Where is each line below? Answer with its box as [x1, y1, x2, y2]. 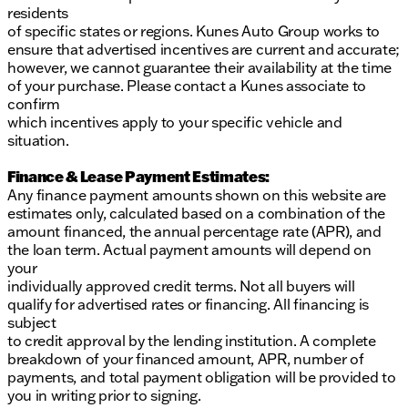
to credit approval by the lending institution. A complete [7, 331, 376, 351]
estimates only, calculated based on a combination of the [7, 204, 386, 223]
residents [7, 4, 69, 23]
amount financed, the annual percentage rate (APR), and [7, 222, 382, 241]
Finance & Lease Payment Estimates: [7, 167, 270, 187]
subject [7, 313, 56, 332]
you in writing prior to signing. [7, 386, 201, 405]
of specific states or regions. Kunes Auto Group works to [7, 22, 381, 41]
